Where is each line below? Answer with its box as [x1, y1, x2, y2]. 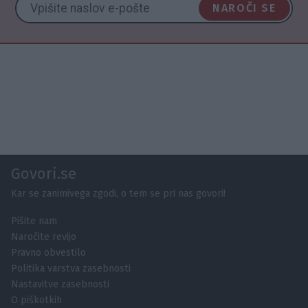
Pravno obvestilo [11, 246, 86, 258]
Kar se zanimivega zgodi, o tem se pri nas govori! [11, 187, 225, 199]
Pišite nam [11, 214, 57, 227]
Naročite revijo [11, 230, 76, 243]
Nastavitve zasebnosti [11, 278, 109, 290]
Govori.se [11, 164, 76, 183]
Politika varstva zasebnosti [11, 262, 131, 274]
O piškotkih [11, 294, 62, 306]
